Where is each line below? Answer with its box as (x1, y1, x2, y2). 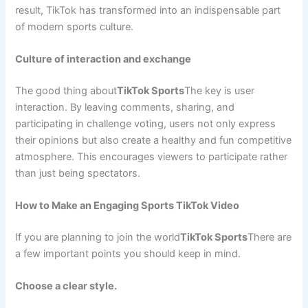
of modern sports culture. (15, 20, 134, 33)
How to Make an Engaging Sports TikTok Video (15, 199, 240, 212)
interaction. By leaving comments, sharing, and (15, 100, 235, 113)
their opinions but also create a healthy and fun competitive (15, 133, 292, 146)
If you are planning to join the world (15, 231, 181, 244)
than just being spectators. (15, 166, 141, 179)
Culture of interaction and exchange (15, 53, 192, 66)
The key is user (184, 84, 255, 97)
